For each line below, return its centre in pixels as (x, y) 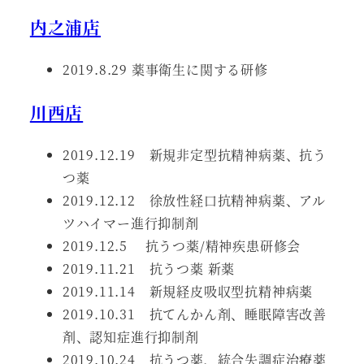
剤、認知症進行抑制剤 (130, 337)
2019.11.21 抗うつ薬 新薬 (149, 269)
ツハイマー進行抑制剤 (130, 223)
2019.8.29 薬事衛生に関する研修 (165, 69)
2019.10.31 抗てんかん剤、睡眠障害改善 (194, 314)
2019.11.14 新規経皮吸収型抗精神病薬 (188, 291)
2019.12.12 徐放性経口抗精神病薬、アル (194, 200)
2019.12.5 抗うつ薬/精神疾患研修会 (182, 246)
